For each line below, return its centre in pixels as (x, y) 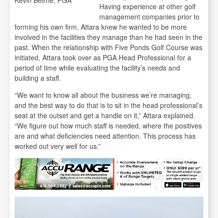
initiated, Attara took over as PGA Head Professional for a (103, 57)
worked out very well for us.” (58, 146)
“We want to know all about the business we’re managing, (103, 95)
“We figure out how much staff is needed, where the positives (108, 126)
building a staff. (38, 78)
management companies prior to (149, 17)
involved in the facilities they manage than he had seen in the (109, 37)
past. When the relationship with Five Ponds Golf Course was (109, 47)
